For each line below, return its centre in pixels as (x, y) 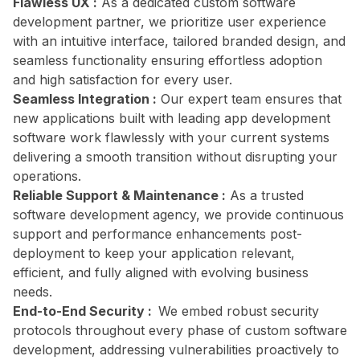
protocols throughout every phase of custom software (180, 330)
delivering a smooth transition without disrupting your (175, 157)
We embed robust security (239, 311)
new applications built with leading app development (172, 118)
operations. (47, 176)
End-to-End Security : (86, 311)
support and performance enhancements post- (157, 234)
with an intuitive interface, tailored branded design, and (179, 41)
